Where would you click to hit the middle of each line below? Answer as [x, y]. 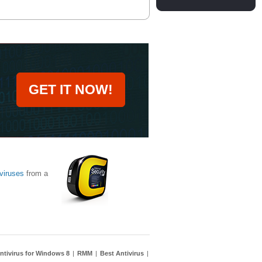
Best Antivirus [122, 253]
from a [36, 173]
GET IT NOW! [71, 89]
